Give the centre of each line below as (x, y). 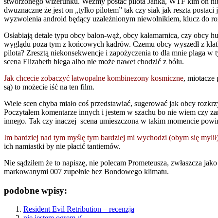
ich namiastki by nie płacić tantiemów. (62, 146)
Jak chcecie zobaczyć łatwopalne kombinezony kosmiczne (94, 78)
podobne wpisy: (36, 190)
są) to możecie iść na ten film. (49, 87)
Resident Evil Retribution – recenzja (79, 209)
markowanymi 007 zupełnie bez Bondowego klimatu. (86, 171)
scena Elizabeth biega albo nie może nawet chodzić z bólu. (94, 61)
